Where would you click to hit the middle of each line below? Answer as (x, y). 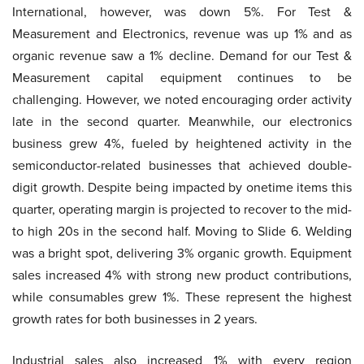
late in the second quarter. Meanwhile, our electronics (182, 121)
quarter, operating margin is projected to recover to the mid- (182, 209)
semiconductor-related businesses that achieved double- (182, 165)
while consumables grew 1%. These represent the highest (182, 297)
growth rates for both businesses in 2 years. (135, 319)
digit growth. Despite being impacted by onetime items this (182, 187)
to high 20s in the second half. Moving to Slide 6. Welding (182, 231)
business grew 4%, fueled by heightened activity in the (182, 143)
